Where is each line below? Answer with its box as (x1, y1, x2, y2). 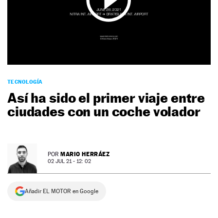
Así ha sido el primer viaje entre (7, 90, 205, 106)
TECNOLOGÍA (7, 78, 43, 86)
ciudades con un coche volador (7, 103, 200, 120)
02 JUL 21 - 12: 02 (48, 158, 91, 165)
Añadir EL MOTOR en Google (25, 188, 98, 195)
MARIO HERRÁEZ (60, 150, 110, 158)
